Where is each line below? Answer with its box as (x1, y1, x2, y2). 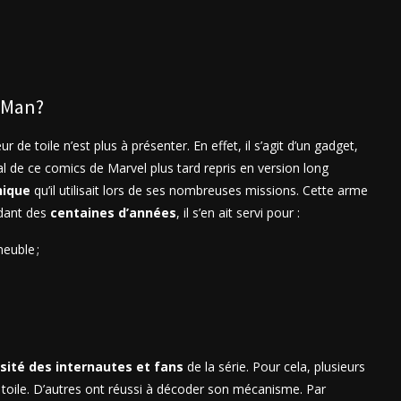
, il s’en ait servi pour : (176, 203, 300, 221)
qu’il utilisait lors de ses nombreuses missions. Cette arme (30, 181, 368, 199)
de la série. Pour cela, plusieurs (183, 357, 365, 375)
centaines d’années (50, 203, 176, 221)
